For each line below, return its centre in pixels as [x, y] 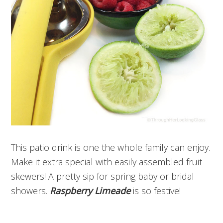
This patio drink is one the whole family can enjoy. [111, 147]
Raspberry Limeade [90, 190]
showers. [31, 190]
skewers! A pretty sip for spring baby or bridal [103, 176]
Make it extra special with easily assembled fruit [107, 162]
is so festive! [156, 190]
